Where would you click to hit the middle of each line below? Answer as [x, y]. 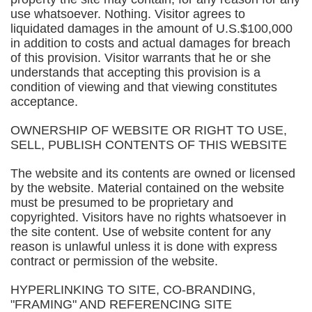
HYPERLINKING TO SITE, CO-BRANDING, [133, 290]
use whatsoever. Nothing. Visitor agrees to [128, 14]
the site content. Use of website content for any [141, 232]
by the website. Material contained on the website [147, 188]
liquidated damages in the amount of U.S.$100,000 [151, 29]
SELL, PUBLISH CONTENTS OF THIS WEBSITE [149, 145]
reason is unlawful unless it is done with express [144, 247]
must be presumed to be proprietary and [122, 203]
